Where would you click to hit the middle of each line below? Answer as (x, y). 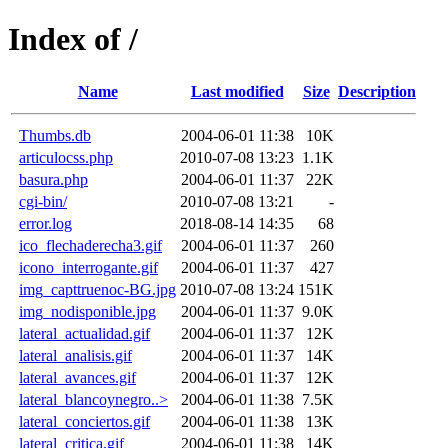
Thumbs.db (55, 135)
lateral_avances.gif (77, 377)
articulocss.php (66, 157)
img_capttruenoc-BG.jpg (97, 289)
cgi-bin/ (43, 201)
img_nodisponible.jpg (87, 311)
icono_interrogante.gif (88, 267)
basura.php (53, 179)
